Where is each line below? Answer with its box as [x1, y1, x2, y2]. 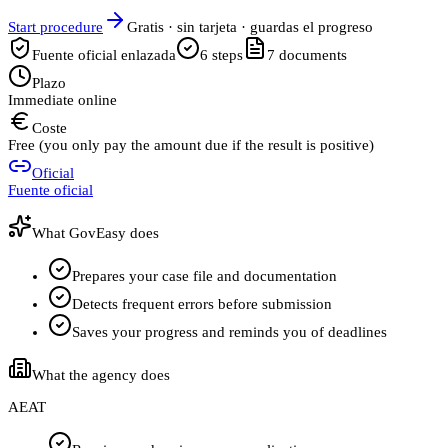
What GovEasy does [32, 225, 159, 242]
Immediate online [8, 92, 117, 109]
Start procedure [8, 19, 103, 36]
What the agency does [32, 367, 170, 384]
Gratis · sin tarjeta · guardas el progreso [127, 19, 373, 36]
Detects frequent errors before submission [72, 296, 332, 313]
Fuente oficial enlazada [32, 47, 176, 64]
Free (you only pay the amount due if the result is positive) [8, 137, 374, 154]
